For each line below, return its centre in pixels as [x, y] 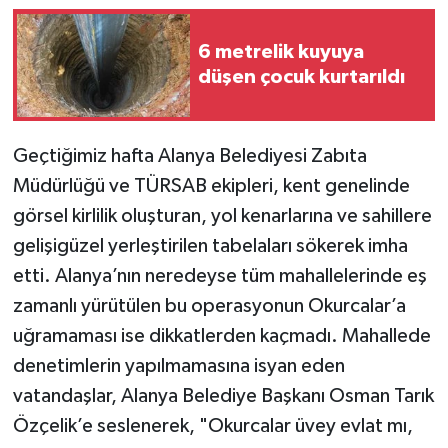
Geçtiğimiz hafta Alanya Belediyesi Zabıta [189, 156]
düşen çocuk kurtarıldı [301, 77]
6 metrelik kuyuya [281, 52]
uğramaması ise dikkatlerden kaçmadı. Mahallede [221, 336]
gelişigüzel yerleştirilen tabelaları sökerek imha [210, 246]
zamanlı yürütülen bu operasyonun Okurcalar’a [209, 306]
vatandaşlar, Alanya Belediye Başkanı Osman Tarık [223, 396]
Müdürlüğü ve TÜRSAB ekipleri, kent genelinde [211, 186]
